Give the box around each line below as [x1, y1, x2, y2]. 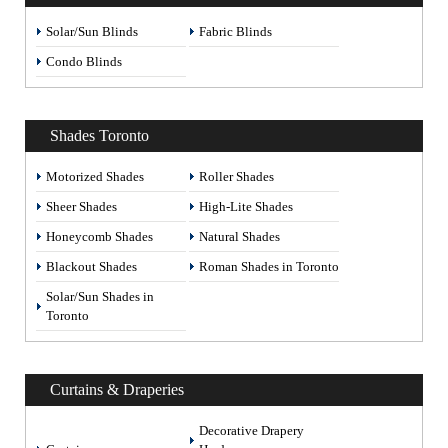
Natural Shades [199, 229, 280, 244]
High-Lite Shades [199, 199, 293, 214]
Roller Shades [199, 169, 274, 184]
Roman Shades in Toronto [199, 259, 339, 274]
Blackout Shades [46, 259, 137, 274]
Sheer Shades [46, 199, 117, 214]
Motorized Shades [46, 169, 144, 184]
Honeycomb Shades [46, 229, 153, 244]
